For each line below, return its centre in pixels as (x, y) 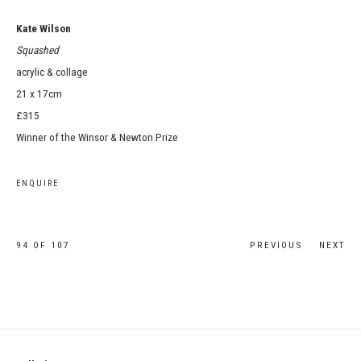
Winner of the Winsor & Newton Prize (97, 137)
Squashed (37, 50)
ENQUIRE (37, 183)
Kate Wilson (44, 28)
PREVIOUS (276, 245)
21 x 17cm (39, 93)
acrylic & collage (52, 72)
